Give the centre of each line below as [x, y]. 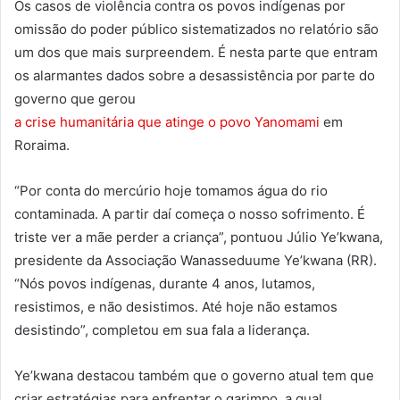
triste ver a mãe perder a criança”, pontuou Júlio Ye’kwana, [199, 237]
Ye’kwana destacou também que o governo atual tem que [194, 376]
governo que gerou [77, 99]
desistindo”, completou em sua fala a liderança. [162, 330]
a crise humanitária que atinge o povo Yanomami [167, 122]
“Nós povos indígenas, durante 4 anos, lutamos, [165, 284]
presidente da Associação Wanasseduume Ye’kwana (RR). [196, 261]
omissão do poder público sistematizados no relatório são [196, 29]
